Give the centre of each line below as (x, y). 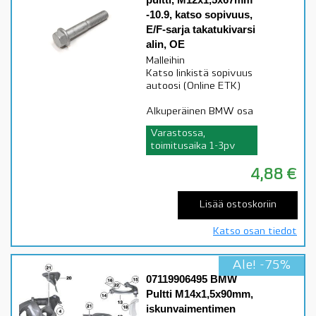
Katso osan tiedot (255, 232)
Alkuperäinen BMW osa (200, 112)
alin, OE (165, 44)
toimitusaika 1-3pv (193, 147)
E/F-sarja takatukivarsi (201, 30)
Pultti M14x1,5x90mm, (200, 294)
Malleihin (165, 61)
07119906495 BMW (192, 279)
